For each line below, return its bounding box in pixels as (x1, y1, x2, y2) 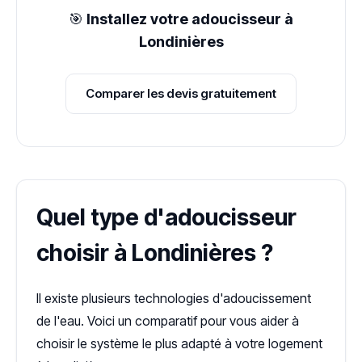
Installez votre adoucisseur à (86, 11, 293, 28)
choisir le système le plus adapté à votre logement (36, 335, 322, 352)
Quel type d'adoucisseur (36, 204, 297, 232)
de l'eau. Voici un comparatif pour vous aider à (36, 313, 299, 330)
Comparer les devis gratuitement (86, 86, 276, 102)
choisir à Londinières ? (36, 239, 273, 267)
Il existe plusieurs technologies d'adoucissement (36, 290, 311, 307)
